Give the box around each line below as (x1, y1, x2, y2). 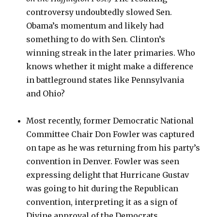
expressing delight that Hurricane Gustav (26, 170, 189, 180)
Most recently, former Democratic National (26, 116, 194, 125)
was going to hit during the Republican (26, 184, 179, 193)
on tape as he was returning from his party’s (26, 143, 201, 153)
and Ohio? (26, 89, 65, 98)
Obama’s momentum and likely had (26, 21, 164, 31)
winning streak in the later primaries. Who (26, 48, 196, 58)
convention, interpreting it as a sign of (26, 197, 178, 207)
